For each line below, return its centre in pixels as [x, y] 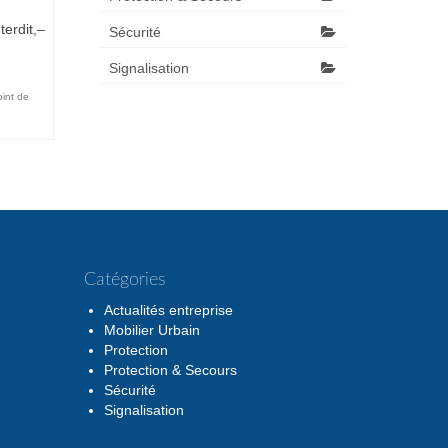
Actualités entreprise [168, 310]
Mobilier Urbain [151, 330]
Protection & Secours [170, 370]
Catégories [124, 280]
